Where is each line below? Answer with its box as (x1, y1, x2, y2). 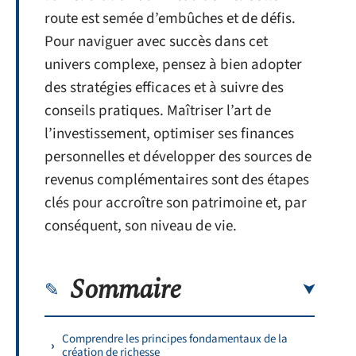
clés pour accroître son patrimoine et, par (44, 192, 307, 214)
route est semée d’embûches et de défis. (44, 8, 296, 29)
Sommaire (71, 269, 181, 311)
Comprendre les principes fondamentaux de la (62, 330, 288, 347)
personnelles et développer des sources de (44, 146, 311, 168)
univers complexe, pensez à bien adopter (44, 54, 302, 75)
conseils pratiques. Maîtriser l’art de (44, 100, 271, 122)
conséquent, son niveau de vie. (44, 215, 237, 237)
